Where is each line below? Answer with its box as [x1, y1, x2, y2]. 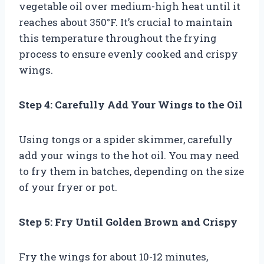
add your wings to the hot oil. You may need [19, 148, 239, 162]
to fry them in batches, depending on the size [19, 164, 244, 178]
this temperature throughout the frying [19, 31, 217, 45]
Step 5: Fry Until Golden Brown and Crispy [19, 214, 237, 229]
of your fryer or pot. [19, 180, 117, 194]
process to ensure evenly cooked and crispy [19, 47, 238, 61]
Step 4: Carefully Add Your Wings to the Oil [19, 97, 243, 111]
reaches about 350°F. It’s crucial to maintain [19, 15, 233, 29]
